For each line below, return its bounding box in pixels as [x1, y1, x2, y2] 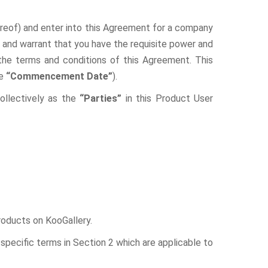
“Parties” [80, 93, 126, 104]
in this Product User [125, 93, 214, 104]
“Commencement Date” [6, 71, 112, 82]
